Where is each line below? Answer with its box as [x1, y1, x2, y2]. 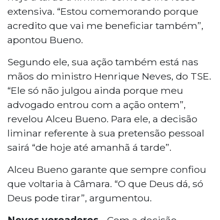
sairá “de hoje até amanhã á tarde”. [7, 141, 171, 153]
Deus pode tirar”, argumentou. [7, 192, 152, 204]
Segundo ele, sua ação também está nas [7, 55, 198, 68]
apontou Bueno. [7, 33, 83, 46]
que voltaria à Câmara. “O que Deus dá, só [7, 177, 203, 190]
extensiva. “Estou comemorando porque [7, 5, 198, 17]
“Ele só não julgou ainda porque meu [7, 84, 183, 96]
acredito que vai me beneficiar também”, [7, 19, 203, 31]
